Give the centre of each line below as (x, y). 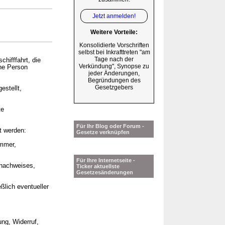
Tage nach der (114, 60)
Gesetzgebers (114, 88)
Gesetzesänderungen (105, 173)
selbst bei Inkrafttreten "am (114, 52)
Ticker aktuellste (98, 166)
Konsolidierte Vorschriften (114, 45)
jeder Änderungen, (114, 74)
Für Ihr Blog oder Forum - (110, 126)
